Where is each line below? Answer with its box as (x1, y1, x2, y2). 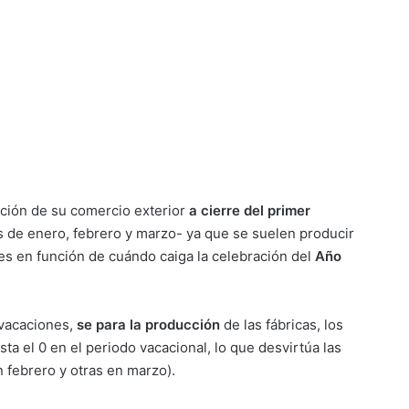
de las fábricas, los (220, 316, 343, 333)
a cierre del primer (189, 202, 310, 219)
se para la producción (77, 316, 220, 333)
